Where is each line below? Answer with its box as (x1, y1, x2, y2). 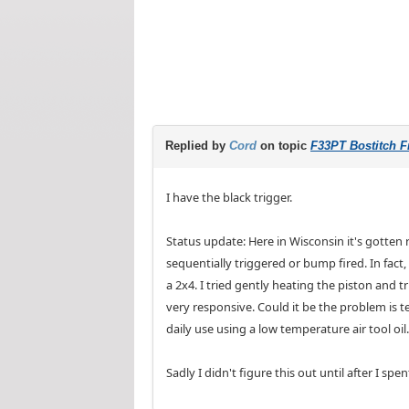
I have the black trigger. (166, 188, 292, 205)
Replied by (165, 138, 229, 152)
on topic (257, 138, 310, 152)
